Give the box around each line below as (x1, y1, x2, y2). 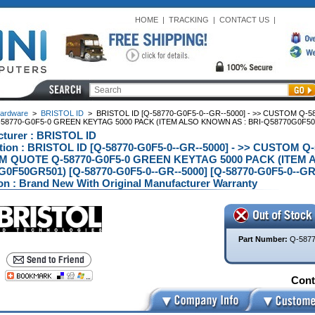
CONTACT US (219, 15, 269, 24)
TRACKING (168, 15, 209, 24)
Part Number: (238, 235, 290, 243)
